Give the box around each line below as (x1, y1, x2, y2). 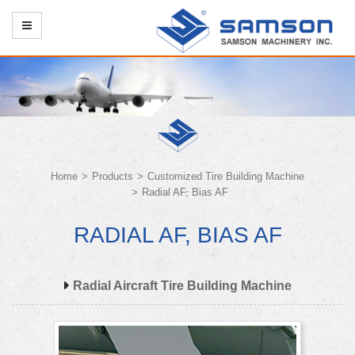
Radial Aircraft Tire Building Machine (72, 278, 292, 292)
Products (92, 170, 133, 182)
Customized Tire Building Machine (147, 170, 304, 182)
